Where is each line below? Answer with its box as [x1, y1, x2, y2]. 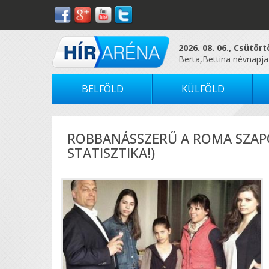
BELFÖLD [81, 82, 124, 95]
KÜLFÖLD [181, 82, 225, 95]
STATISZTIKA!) [67, 143, 155, 162]
